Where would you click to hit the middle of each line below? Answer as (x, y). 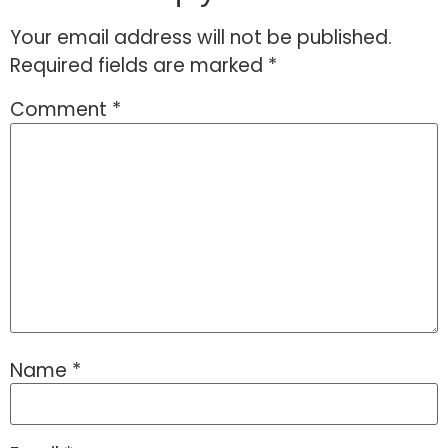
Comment (61, 110)
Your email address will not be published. (201, 38)
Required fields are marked (139, 66)
